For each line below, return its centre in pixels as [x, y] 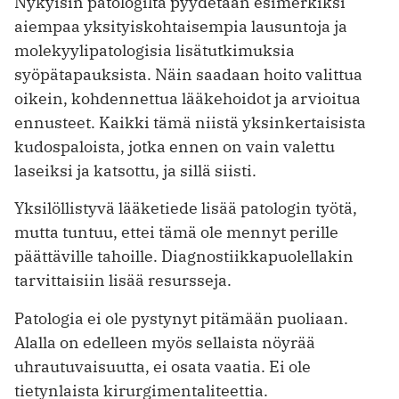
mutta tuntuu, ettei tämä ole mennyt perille [176, 232]
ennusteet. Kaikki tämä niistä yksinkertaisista [190, 122]
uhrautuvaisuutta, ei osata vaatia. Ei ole [163, 367]
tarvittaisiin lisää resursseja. [123, 281]
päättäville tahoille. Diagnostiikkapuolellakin [184, 256]
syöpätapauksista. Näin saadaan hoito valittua [188, 74]
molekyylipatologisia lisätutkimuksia [155, 50]
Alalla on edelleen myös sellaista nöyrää [165, 343]
